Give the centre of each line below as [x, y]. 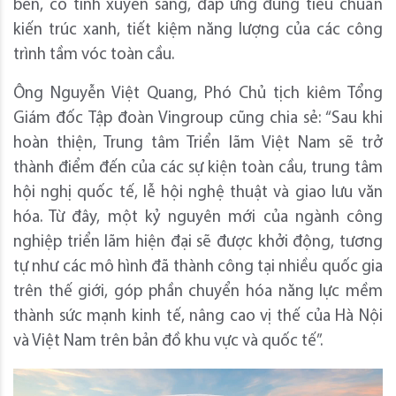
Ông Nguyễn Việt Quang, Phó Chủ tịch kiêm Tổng [198, 94]
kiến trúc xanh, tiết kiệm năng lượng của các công [198, 30]
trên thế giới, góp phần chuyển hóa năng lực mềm [198, 292]
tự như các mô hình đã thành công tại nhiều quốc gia [198, 267]
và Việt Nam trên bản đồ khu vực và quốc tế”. [168, 341]
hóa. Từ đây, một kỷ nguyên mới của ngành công [198, 217]
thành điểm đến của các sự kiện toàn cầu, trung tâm [198, 168]
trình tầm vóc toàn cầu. [94, 55]
